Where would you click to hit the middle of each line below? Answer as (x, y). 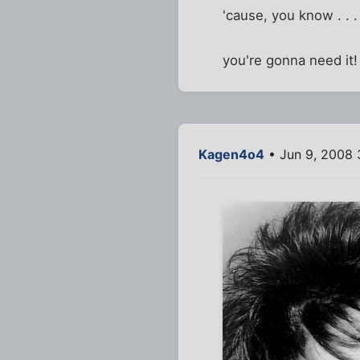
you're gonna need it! (290, 61)
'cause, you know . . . (290, 16)
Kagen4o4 (231, 155)
